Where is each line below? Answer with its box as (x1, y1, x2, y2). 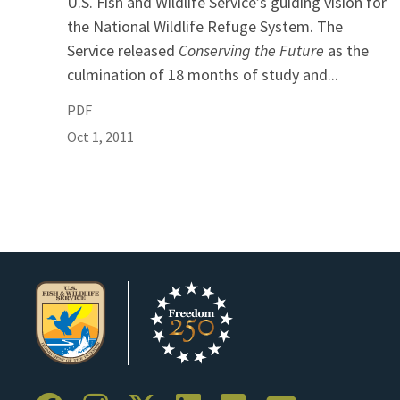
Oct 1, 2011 (67, 128, 134, 146)
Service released (67, 40, 179, 61)
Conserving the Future (179, 40, 328, 61)
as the (328, 40, 369, 61)
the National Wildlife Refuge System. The (67, 16, 343, 37)
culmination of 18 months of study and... (67, 64, 338, 85)
